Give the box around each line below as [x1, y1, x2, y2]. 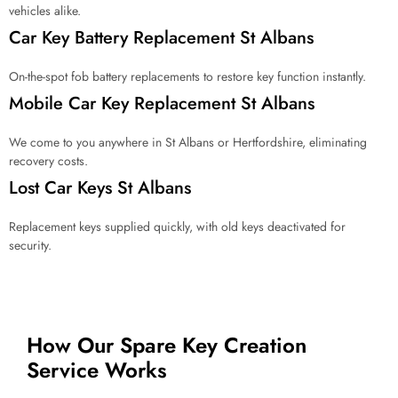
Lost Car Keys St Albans [9, 175, 191, 202]
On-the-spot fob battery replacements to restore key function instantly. [9, 68, 366, 86]
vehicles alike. [9, 2, 81, 20]
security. [9, 236, 52, 255]
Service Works [27, 354, 167, 386]
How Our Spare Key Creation [27, 330, 306, 362]
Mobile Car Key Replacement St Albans [9, 91, 314, 117]
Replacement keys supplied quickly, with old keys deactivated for [9, 218, 346, 236]
